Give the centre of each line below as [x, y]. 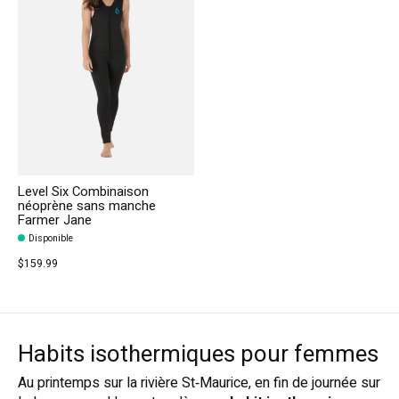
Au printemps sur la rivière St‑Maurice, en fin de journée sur [199, 383]
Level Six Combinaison [83, 192]
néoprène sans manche [87, 206]
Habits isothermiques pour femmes [198, 355]
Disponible [50, 238]
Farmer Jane [55, 220]
